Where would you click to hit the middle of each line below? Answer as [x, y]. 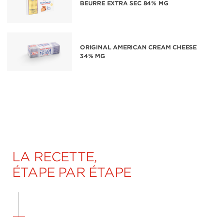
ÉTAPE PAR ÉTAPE [72, 172]
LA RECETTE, [55, 157]
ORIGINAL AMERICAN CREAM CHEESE [138, 47]
